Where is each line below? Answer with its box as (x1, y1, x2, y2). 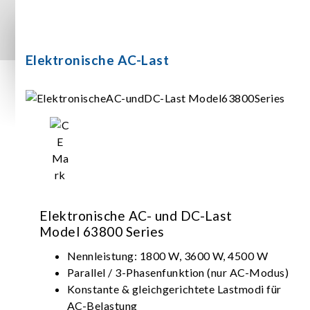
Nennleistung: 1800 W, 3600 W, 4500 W (67, 248, 268, 262)
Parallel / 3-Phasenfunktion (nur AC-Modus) (67, 265, 289, 279)
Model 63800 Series (39, 223, 165, 239)
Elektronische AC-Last (26, 51, 170, 68)
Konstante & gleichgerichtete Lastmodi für (67, 282, 282, 295)
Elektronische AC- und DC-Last (39, 207, 232, 224)
